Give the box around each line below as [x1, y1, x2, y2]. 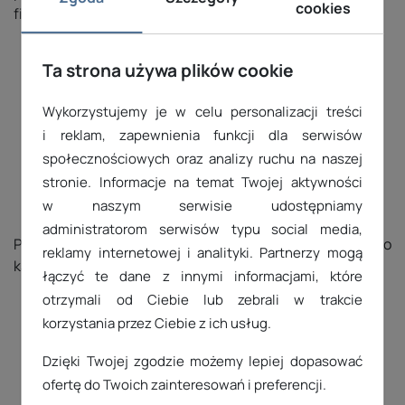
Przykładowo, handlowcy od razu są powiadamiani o [14, 234, 391, 254]
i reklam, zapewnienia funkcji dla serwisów [42, 126, 363, 146]
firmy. [14, 4, 51, 24]
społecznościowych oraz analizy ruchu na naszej [42, 149, 363, 169]
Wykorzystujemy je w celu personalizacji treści [42, 102, 363, 122]
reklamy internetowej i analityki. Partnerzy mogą [42, 243, 363, 263]
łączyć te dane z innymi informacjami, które [42, 267, 363, 287]
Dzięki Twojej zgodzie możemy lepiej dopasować [42, 352, 363, 372]
